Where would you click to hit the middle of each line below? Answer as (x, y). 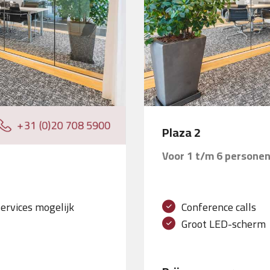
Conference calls (219, 207)
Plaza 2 (181, 132)
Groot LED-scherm (224, 224)
